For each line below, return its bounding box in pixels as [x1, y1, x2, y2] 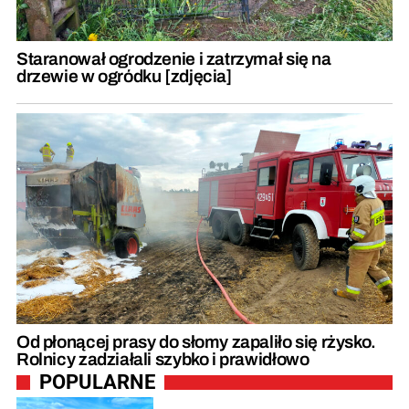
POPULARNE [39, 371, 155, 394]
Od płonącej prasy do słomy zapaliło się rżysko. [16, 332, 376, 352]
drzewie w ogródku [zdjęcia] [16, 66, 233, 86]
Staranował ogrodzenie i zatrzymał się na [16, 48, 331, 68]
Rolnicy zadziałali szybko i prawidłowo [16, 350, 309, 370]
